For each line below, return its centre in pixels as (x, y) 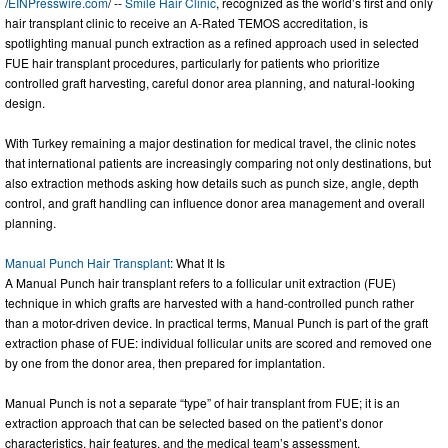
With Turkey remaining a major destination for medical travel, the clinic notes (210, 142)
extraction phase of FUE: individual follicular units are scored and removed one (218, 342)
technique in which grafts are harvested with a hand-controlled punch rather (209, 302)
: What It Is (197, 262)
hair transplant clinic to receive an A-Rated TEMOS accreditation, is (186, 22)
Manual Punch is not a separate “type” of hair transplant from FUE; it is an (202, 402)
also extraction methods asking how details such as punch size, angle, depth (212, 182)
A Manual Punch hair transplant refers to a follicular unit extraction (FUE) (200, 282)
